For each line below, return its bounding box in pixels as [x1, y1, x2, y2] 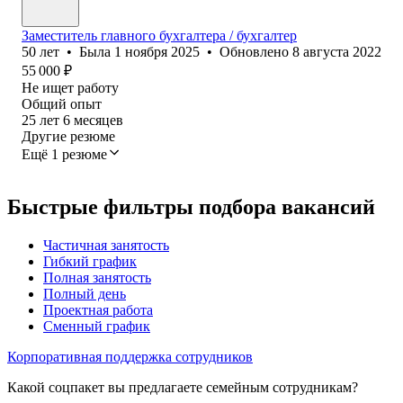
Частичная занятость [43, 237, 169, 253]
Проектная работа [43, 301, 153, 318]
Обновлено [219, 43, 292, 59]
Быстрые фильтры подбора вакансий [7, 194, 375, 219]
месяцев [74, 112, 123, 128]
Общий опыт [22, 95, 102, 112]
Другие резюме [22, 128, 115, 144]
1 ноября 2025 [114, 43, 200, 59]
